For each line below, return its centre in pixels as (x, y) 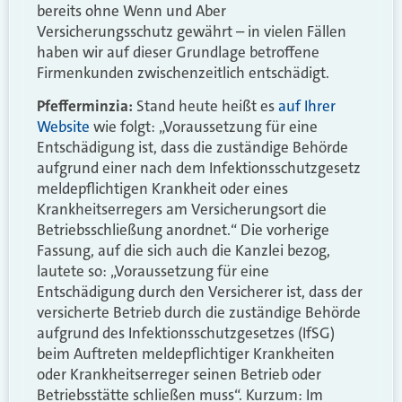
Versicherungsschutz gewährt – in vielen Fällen (192, 31)
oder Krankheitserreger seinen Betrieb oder (179, 375)
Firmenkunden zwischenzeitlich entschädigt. (183, 72)
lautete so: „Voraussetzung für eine (153, 271)
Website (63, 127)
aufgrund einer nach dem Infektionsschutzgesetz (199, 168)
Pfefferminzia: (85, 106)
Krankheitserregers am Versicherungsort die (182, 210)
